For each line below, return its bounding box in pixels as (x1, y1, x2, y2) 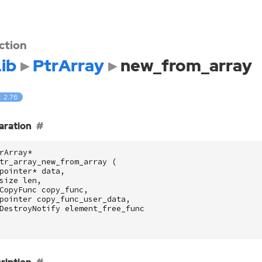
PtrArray (32, 54, 104, 77)
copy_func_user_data (36, 194, 126, 204)
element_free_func (64, 203, 144, 213)
